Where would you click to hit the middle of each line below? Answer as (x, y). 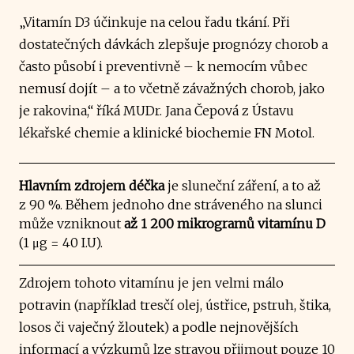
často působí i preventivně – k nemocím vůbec (163, 66)
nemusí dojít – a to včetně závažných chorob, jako (172, 88)
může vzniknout (72, 223)
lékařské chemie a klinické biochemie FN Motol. (167, 132)
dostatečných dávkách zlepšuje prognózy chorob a (173, 44)
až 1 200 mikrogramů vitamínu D (225, 223)
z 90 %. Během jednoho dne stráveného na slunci (171, 204)
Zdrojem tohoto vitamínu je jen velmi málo (151, 282)
